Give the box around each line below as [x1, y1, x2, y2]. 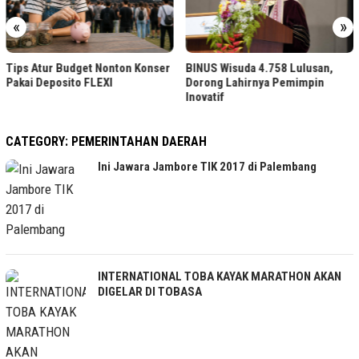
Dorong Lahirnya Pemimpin [65, 75, 204, 90]
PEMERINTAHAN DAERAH [71, 133, 207, 149]
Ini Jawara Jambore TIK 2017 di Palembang [98, 159, 317, 174]
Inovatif [65, 89, 104, 104]
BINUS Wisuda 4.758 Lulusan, [65, 60, 213, 75]
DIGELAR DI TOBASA [98, 284, 202, 299]
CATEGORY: [6, 133, 71, 149]
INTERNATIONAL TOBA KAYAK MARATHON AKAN [98, 268, 341, 284]
